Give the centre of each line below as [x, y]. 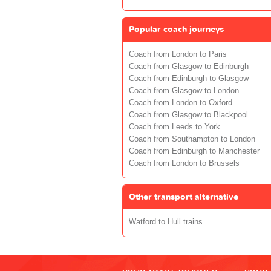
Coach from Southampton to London [192, 139]
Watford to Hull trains [166, 222]
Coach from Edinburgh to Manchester [194, 151]
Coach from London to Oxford [181, 103]
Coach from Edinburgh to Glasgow [189, 78]
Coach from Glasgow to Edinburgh [189, 66]
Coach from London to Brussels [184, 163]
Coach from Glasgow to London [184, 90]
